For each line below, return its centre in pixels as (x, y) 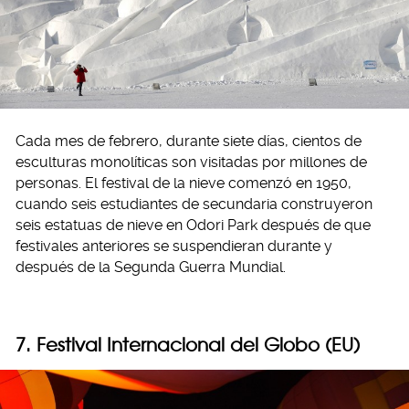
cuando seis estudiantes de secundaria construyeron (194, 204)
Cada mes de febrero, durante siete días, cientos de (189, 142)
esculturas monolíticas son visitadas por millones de (191, 163)
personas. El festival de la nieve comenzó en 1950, (184, 184)
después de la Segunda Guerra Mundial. (151, 267)
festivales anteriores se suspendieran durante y (174, 246)
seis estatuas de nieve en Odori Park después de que (193, 225)
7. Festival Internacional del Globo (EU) (188, 345)
